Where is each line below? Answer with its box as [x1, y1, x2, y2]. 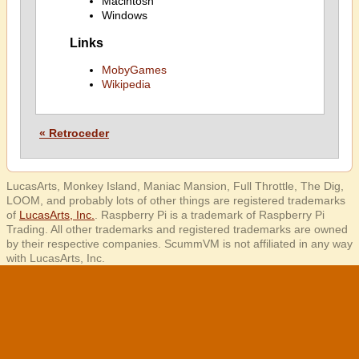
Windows [101, 8, 147, 22]
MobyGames [101, 63, 167, 77]
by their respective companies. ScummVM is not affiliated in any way [6, 237, 353, 250]
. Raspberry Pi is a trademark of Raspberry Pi [95, 208, 325, 221]
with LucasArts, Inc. [6, 252, 105, 264]
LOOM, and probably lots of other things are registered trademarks [6, 194, 345, 207]
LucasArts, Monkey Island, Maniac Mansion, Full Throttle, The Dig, [6, 179, 344, 192]
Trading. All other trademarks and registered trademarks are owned [6, 223, 348, 236]
